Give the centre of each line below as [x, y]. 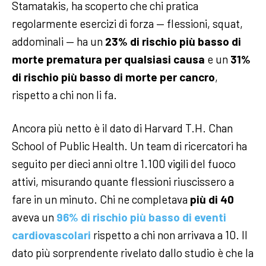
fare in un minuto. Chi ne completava [101, 199]
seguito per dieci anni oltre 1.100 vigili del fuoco [124, 163]
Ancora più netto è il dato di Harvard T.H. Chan [122, 128]
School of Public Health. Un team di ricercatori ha [129, 145]
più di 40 [212, 199]
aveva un [34, 217]
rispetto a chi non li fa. [64, 94]
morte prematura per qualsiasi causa [108, 59]
